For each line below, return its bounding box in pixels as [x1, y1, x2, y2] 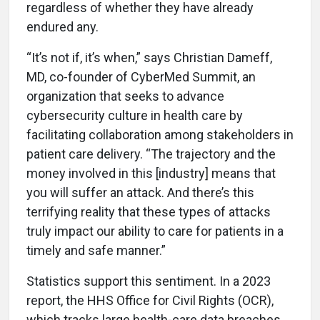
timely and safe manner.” [26, 242, 166, 258]
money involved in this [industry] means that [26, 165, 276, 181]
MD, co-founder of [26, 69, 131, 84]
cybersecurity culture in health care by [26, 107, 243, 123]
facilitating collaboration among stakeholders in [26, 126, 294, 142]
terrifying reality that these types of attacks [26, 204, 271, 219]
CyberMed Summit [131, 69, 237, 84]
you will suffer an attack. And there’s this [26, 184, 254, 200]
